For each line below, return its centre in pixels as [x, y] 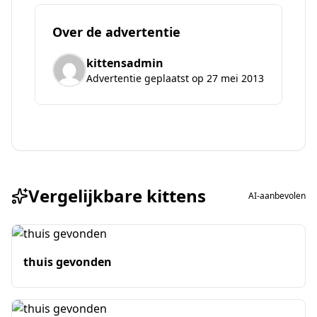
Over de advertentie [116, 32]
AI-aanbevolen [277, 196]
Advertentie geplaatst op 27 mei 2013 [175, 78]
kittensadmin [125, 63]
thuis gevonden [68, 262]
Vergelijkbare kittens [117, 196]
